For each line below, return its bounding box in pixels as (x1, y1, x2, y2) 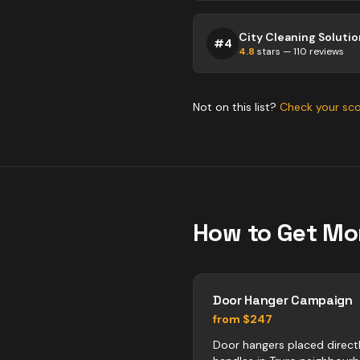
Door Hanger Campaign (213, 292, 353, 309)
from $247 (213, 312, 272, 326)
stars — (255, 45, 293, 58)
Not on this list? (193, 100, 280, 114)
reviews (307, 45, 344, 58)
